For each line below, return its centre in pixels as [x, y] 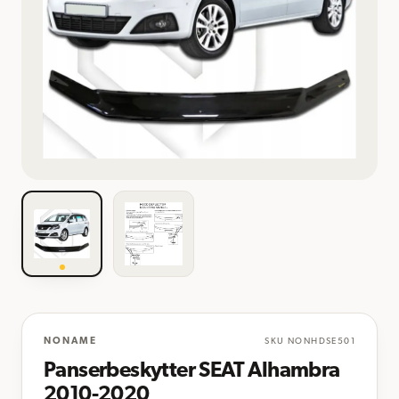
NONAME [70, 342]
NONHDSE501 [321, 342]
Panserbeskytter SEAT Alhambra [192, 372]
